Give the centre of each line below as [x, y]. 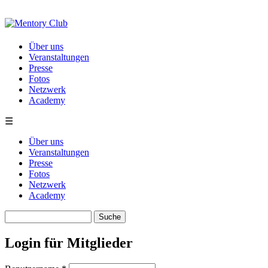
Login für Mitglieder [69, 243]
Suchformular [48, 230]
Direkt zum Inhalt [38, 10]
